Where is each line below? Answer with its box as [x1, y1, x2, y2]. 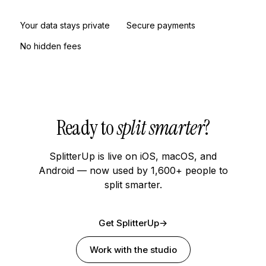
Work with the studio [89, 243, 177, 255]
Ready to [56, 114, 117, 141]
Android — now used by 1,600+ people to [38, 164, 228, 176]
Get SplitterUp [99, 217, 159, 229]
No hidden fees [20, 40, 81, 51]
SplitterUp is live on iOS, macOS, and [49, 150, 217, 162]
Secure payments [126, 20, 195, 30]
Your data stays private [20, 20, 110, 30]
